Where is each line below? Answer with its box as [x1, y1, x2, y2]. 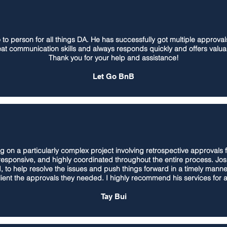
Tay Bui [100, 192, 127, 201]
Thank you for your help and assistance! [48, 53, 179, 62]
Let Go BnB [93, 72, 134, 81]
